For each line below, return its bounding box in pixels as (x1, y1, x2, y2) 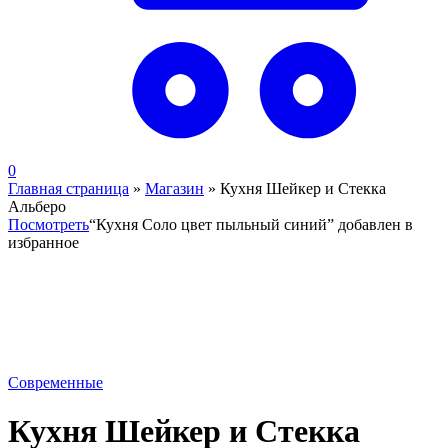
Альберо (8, 198, 66, 215)
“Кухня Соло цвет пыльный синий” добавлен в (89, 216, 413, 233)
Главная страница (8, 180, 129, 197)
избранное (8, 234, 79, 251)
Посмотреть (8, 216, 89, 233)
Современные (8, 374, 103, 391)
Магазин (145, 180, 204, 197)
